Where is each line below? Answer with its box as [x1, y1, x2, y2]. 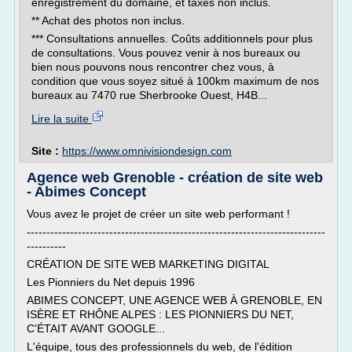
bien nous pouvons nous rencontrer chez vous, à [31, 60, 274, 73]
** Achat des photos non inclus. [31, 14, 185, 27]
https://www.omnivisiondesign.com [62, 145, 232, 157]
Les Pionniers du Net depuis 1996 [27, 276, 195, 288]
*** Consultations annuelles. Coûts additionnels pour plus [31, 32, 313, 45]
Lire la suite [31, 112, 92, 125]
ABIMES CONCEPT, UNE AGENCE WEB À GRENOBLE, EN [27, 294, 322, 306]
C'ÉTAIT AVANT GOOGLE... [27, 322, 165, 335]
